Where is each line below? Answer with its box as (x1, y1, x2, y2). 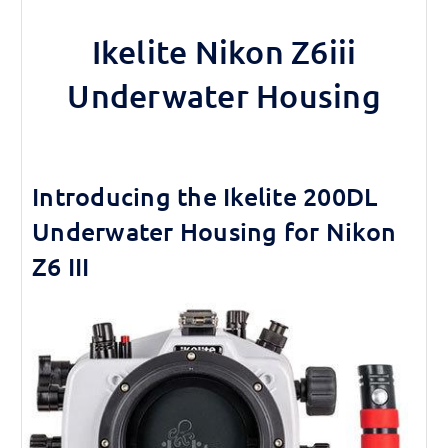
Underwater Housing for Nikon (32, 214, 396, 247)
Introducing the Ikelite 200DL (32, 179, 378, 212)
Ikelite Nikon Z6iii (91, 31, 357, 71)
